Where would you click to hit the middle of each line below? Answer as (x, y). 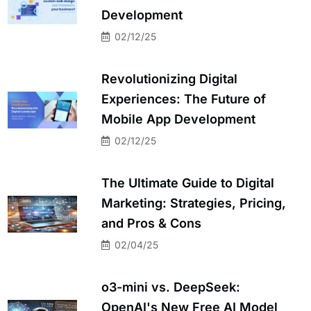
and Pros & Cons (151, 223)
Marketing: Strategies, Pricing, (194, 203)
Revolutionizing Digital (169, 78)
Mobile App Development (178, 119)
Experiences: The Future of (184, 99)
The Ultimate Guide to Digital (188, 183)
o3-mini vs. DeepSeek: (171, 287)
